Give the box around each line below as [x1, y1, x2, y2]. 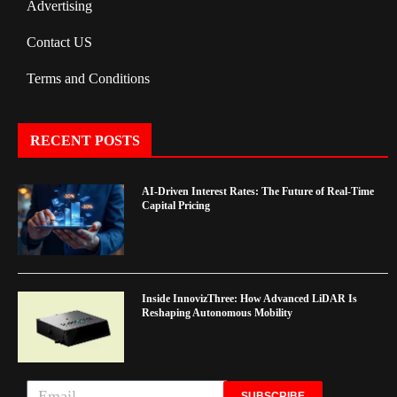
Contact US [27, 35, 92, 51]
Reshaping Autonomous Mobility [142, 307, 292, 320]
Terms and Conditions [27, 71, 150, 87]
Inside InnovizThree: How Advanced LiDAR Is [142, 292, 357, 306]
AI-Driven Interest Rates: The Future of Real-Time [142, 185, 374, 198]
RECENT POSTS [30, 133, 140, 149]
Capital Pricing [142, 199, 210, 213]
